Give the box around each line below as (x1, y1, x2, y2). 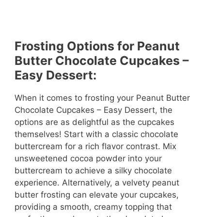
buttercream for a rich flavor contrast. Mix (15, 141, 176, 151)
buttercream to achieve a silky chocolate (15, 165, 172, 175)
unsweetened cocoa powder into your (15, 153, 162, 163)
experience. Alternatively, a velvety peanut (15, 177, 179, 187)
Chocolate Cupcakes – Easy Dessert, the (15, 105, 172, 115)
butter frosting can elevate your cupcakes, (15, 189, 179, 200)
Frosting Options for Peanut (15, 38, 180, 53)
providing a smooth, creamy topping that (15, 201, 172, 212)
